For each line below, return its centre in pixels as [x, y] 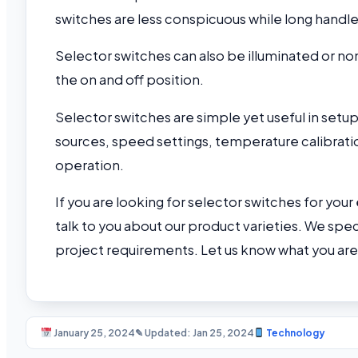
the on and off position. [131, 80]
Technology [295, 332]
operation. [91, 165]
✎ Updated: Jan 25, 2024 [194, 332]
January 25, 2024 [93, 332]
